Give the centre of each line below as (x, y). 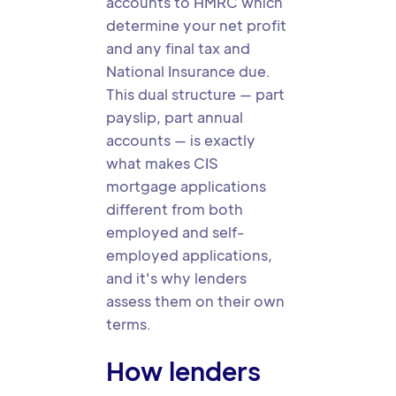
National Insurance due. (188, 71)
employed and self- (175, 232)
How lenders (183, 370)
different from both (175, 209)
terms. (129, 324)
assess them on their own (195, 301)
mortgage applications (186, 186)
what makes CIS (162, 163)
